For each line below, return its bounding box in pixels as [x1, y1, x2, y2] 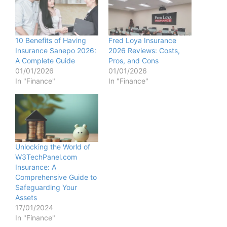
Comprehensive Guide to [15, 172, 97, 181]
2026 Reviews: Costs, [108, 46, 180, 55]
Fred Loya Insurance [108, 36, 176, 45]
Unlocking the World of [15, 142, 90, 151]
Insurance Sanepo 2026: [15, 46, 96, 55]
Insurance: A [15, 162, 56, 171]
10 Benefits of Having [15, 36, 86, 45]
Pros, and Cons [108, 56, 159, 65]
